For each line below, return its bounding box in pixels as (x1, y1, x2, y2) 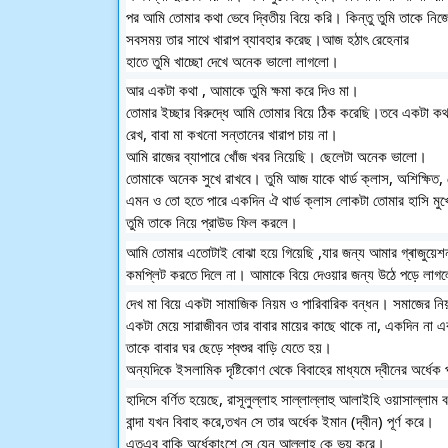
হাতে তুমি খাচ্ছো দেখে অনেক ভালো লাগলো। (126, 50, 343, 71)
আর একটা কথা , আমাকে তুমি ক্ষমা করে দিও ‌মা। (339, 80, 363, 100)
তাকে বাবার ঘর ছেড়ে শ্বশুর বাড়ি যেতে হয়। (126, 337, 332, 357)
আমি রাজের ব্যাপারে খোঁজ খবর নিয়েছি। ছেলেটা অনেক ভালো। (126, 146, 431, 166)
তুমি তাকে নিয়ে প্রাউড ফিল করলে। (126, 212, 298, 232)
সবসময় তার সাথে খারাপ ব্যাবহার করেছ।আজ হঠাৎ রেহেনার (126, 28, 413, 49)
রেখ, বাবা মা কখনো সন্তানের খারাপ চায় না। (126, 124, 342, 144)
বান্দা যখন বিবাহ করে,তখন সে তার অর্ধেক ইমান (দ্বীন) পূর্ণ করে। (126, 410, 434, 431)
